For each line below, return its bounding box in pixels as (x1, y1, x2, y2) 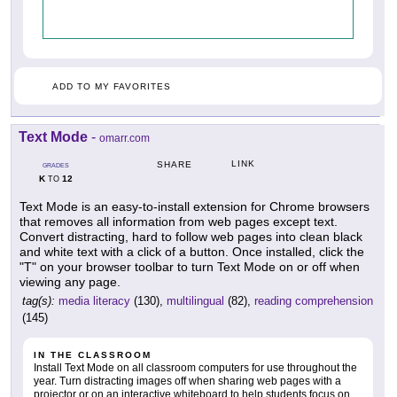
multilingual (167, 294, 224, 308)
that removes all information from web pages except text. (19, 214, 338, 230)
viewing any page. (19, 275, 121, 290)
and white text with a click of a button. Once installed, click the (19, 245, 364, 260)
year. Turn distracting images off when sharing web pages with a (34, 375, 341, 388)
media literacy (58, 294, 130, 308)
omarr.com (99, 132, 150, 145)
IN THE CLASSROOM (34, 350, 152, 361)
